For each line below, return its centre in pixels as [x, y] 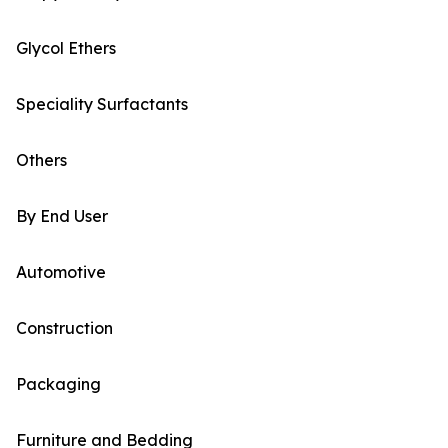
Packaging [58, 384]
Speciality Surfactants [102, 104]
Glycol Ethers [66, 48]
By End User [62, 216]
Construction [64, 328]
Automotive [61, 272]
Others [41, 160]
